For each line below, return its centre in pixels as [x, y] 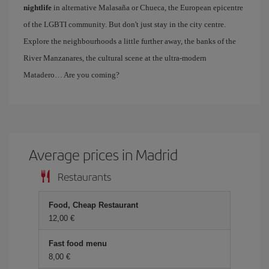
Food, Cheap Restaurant [93, 205]
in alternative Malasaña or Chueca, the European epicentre [147, 8]
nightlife [38, 8]
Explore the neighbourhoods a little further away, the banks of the [130, 41]
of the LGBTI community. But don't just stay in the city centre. [125, 24]
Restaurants [84, 176]
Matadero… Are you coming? [71, 75]
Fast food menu [78, 243]
